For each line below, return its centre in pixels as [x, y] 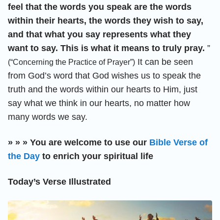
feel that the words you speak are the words [100, 7]
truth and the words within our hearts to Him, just [103, 89]
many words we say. [48, 117]
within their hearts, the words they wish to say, [106, 20]
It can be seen [164, 62]
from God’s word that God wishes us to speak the [104, 75]
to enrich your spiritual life [96, 156]
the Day [24, 156]
